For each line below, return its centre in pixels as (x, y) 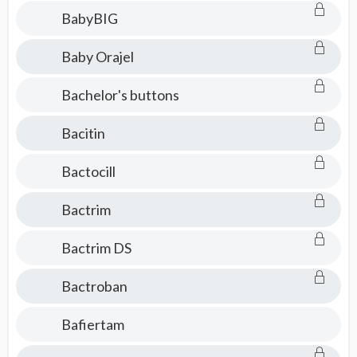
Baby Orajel (97, 57)
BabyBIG (89, 18)
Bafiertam (92, 324)
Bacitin (83, 133)
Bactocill (88, 171)
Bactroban (94, 286)
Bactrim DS (96, 248)
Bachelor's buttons (120, 95)
